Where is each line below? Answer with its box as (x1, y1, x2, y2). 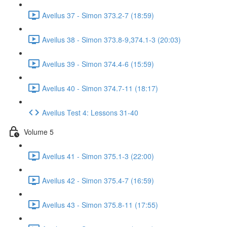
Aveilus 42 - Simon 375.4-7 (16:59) (42, 175, 154, 185)
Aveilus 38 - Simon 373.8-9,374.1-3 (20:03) (42, 34, 181, 45)
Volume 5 (24, 126, 54, 137)
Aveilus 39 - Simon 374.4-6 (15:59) (42, 58, 154, 69)
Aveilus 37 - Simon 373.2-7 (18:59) (42, 10, 154, 20)
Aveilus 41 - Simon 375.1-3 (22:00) (42, 150, 154, 161)
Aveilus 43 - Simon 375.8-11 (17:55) (42, 199, 158, 210)
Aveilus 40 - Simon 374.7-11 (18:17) (42, 83, 158, 93)
